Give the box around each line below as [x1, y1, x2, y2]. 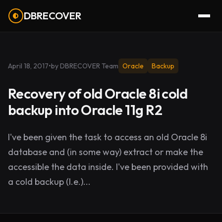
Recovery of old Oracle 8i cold [8, 85, 188, 102]
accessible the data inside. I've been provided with [8, 161, 208, 172]
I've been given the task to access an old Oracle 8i [8, 131, 207, 143]
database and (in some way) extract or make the [8, 146, 203, 158]
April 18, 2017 [8, 61, 49, 70]
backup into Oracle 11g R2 [8, 101, 163, 118]
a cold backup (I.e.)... [8, 176, 91, 187]
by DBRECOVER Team [51, 61, 118, 70]
